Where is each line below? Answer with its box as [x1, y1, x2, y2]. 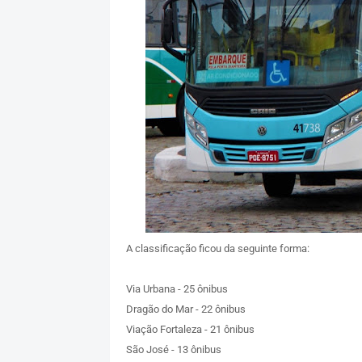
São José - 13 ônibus [125, 343, 221, 356]
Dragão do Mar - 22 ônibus [125, 303, 246, 316]
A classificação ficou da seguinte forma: [125, 242, 309, 255]
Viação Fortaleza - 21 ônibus [125, 323, 255, 336]
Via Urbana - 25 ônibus [125, 283, 228, 296]
